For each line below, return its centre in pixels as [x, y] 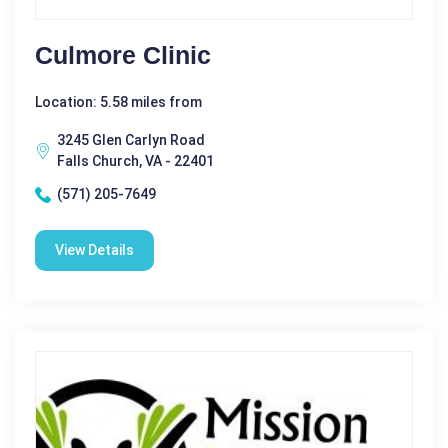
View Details [94, 250]
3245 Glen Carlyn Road [131, 140]
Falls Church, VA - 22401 [135, 161]
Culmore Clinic [123, 55]
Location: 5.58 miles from [118, 102]
